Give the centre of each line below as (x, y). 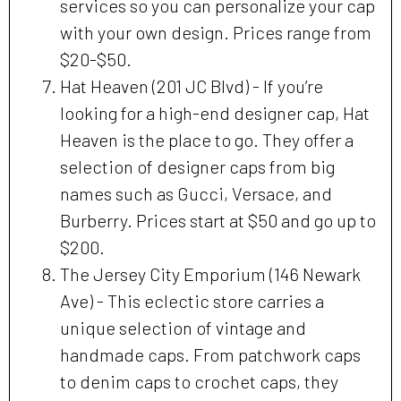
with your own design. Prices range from (216, 32)
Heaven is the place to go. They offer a (207, 139)
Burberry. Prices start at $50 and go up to (218, 220)
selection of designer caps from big (197, 166)
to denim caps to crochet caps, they (199, 381)
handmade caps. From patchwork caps (210, 354)
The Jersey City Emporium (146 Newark (210, 273)
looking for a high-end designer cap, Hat (215, 112)
